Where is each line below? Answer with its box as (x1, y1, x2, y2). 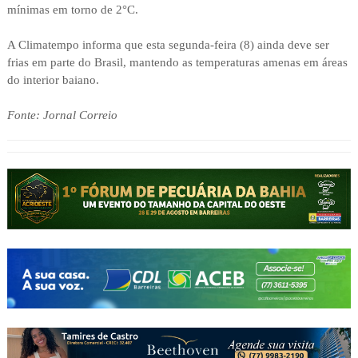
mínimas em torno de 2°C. (6, 3, 138, 17)
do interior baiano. (6, 74, 99, 87)
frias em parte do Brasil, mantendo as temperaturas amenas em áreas (6, 56, 348, 70)
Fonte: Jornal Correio (6, 109, 117, 122)
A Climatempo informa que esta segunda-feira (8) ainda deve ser (6, 38, 329, 52)
